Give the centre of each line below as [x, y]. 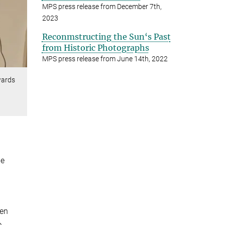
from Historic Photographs [95, 47]
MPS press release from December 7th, [102, 6]
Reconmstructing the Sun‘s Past [106, 36]
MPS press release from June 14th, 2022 [105, 59]
